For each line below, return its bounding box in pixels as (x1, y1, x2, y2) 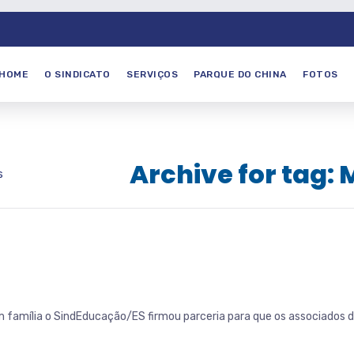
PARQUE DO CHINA (194, 69, 287, 80)
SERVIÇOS (126, 69, 178, 80)
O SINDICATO (44, 69, 111, 80)
